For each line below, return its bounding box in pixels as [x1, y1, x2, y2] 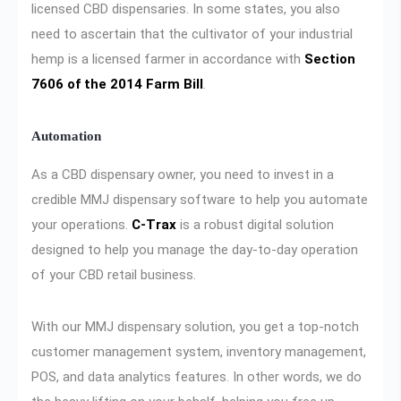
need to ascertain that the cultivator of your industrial [31, 26, 353, 43]
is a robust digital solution [176, 216, 334, 233]
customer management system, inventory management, [31, 343, 366, 360]
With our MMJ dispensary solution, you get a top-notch [31, 318, 359, 335]
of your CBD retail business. [31, 266, 196, 283]
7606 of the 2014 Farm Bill [31, 76, 203, 93]
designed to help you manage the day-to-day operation [31, 241, 358, 258]
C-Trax [132, 216, 176, 233]
